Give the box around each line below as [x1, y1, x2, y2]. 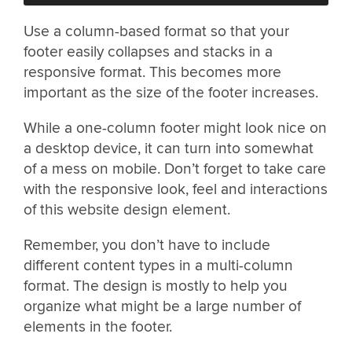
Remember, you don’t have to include [24, 235, 270, 255]
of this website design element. [24, 200, 230, 219]
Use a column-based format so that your [24, 21, 289, 41]
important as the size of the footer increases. [24, 82, 318, 102]
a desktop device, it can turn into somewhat [24, 138, 313, 158]
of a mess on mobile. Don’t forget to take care [24, 159, 326, 178]
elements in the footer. [24, 317, 172, 336]
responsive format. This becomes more [24, 62, 281, 82]
